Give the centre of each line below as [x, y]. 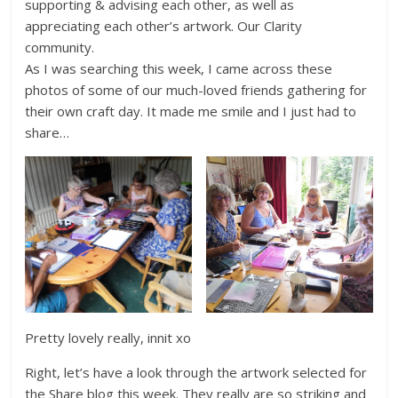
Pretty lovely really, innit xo [108, 337]
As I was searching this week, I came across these [179, 68]
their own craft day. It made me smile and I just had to [191, 111]
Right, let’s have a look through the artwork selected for [196, 372]
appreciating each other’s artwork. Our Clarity [164, 25]
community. [60, 47]
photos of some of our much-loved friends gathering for [196, 89]
